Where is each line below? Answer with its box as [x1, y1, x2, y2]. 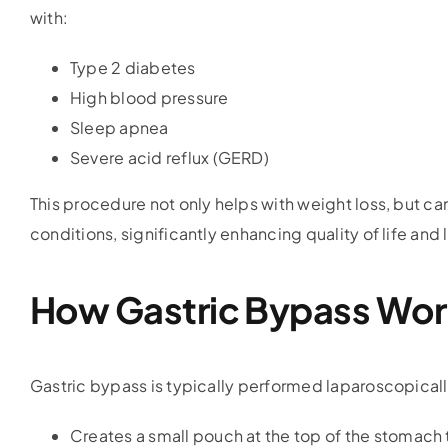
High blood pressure [69, 87, 229, 109]
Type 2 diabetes [69, 57, 196, 79]
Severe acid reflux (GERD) [69, 147, 269, 169]
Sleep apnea [69, 117, 169, 139]
